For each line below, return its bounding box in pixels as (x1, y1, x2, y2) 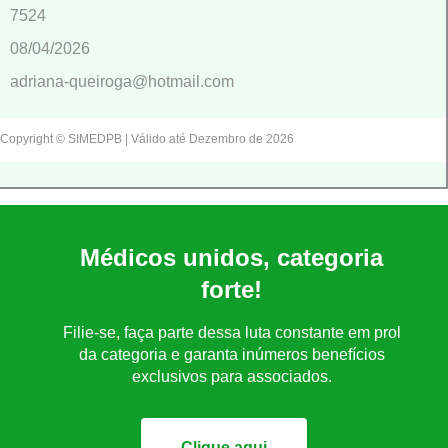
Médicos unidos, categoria (80, 243, 383, 271)
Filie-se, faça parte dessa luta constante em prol (62, 323, 401, 341)
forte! (201, 275, 262, 303)
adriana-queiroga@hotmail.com (10, 72, 234, 90)
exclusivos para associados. (131, 367, 332, 385)
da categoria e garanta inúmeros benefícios (78, 345, 385, 363)
